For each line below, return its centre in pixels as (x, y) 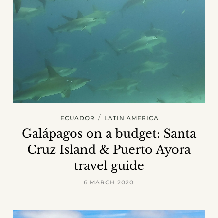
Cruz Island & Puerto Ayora (109, 150)
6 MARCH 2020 (109, 182)
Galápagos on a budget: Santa (109, 134)
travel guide (109, 166)
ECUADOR (77, 118)
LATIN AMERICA (131, 118)
